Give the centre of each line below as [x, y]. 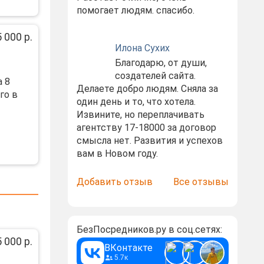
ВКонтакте [128, 248]
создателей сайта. [155, 76]
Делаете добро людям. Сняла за [147, 89]
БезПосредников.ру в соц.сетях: [149, 230]
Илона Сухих [142, 48]
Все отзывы [201, 182]
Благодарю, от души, [161, 63]
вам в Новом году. [117, 154]
